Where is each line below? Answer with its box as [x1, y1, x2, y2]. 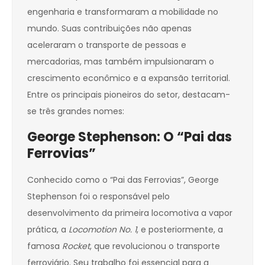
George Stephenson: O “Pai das [27, 128, 232, 147]
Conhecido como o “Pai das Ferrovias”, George [27, 174, 219, 186]
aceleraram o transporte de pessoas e [27, 39, 186, 51]
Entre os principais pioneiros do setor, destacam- [27, 89, 230, 101]
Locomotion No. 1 [69, 224, 137, 236]
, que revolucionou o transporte [90, 240, 220, 253]
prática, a [27, 224, 69, 236]
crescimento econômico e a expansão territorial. [27, 72, 230, 85]
